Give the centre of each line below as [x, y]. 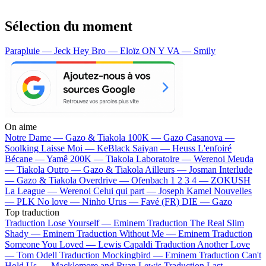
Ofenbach [150, 180]
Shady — [24, 234]
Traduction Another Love [202, 245]
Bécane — [26, 159]
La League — [32, 191]
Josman [203, 170]
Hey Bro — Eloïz [107, 51]
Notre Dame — [35, 138]
